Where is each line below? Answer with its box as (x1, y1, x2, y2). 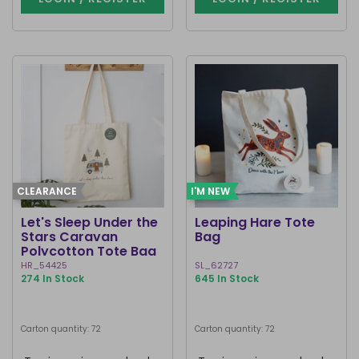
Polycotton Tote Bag (21, 242, 156, 260)
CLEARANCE (17, 184, 77, 198)
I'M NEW (191, 184, 230, 198)
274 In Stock (21, 272, 84, 285)
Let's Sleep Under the (21, 213, 158, 232)
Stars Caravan (21, 228, 118, 246)
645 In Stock (195, 272, 259, 285)
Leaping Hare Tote (195, 213, 315, 232)
